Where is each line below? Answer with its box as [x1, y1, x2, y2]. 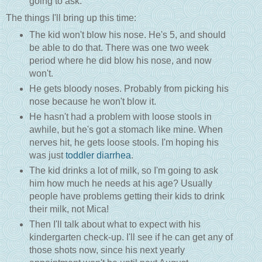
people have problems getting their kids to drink [29, 191, 225, 201]
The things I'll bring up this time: [6, 12, 136, 23]
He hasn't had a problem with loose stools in [29, 111, 212, 122]
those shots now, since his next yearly [29, 244, 185, 255]
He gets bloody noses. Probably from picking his [29, 83, 229, 94]
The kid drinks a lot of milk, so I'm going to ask [29, 165, 218, 175]
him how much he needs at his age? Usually [29, 178, 212, 188]
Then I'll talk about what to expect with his [29, 219, 201, 229]
